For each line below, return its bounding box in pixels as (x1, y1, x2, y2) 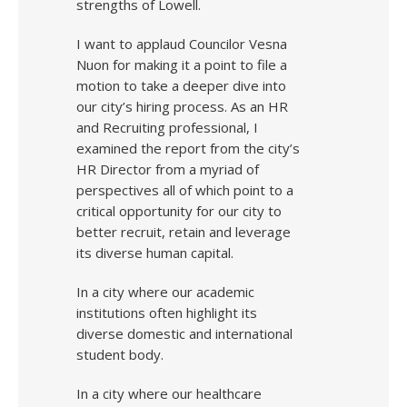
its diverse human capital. (76, 243, 233, 262)
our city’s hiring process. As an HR (76, 97, 288, 115)
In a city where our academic (76, 283, 254, 301)
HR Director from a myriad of (76, 160, 259, 178)
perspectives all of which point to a (76, 181, 293, 199)
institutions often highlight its (76, 303, 257, 322)
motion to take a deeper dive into (76, 76, 286, 94)
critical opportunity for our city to (76, 202, 282, 220)
